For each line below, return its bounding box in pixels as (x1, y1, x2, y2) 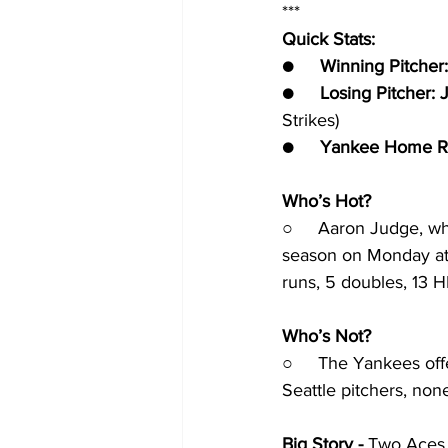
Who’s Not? (282, 326, 371, 346)
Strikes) (282, 110, 339, 130)
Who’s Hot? (282, 191, 371, 211)
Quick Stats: (282, 29, 375, 49)
